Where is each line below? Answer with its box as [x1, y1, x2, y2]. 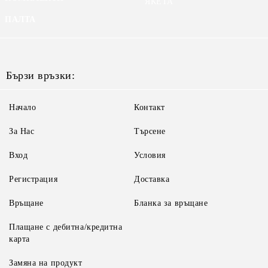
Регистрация [9, 175, 58, 184]
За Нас [9, 127, 35, 136]
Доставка [134, 175, 170, 184]
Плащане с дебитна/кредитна [9, 223, 123, 232]
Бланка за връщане [134, 199, 208, 208]
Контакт [134, 103, 165, 112]
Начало [9, 103, 36, 112]
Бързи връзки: [6, 69, 75, 81]
